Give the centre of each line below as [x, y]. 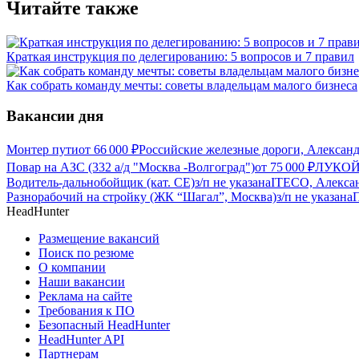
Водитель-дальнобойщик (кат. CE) [101, 183]
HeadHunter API [81, 340]
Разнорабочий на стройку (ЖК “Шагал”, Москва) [141, 197]
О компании [72, 268]
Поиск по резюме [86, 253]
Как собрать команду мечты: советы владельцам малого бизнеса [182, 85]
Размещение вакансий [99, 239]
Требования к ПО [87, 311]
